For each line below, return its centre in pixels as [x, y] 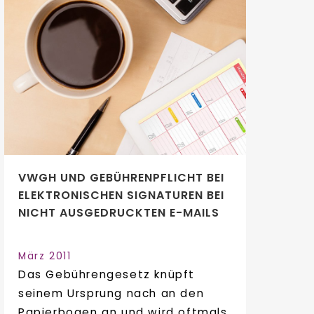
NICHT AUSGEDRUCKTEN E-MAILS [119, 213]
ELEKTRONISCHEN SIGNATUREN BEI [121, 195]
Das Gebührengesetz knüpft [107, 275]
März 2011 [45, 257]
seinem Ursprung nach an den [111, 294]
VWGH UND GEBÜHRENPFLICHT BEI [121, 178]
